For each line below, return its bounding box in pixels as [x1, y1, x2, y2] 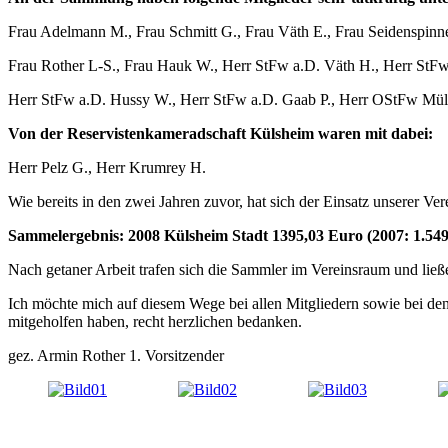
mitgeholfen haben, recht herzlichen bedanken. [8, 312, 302, 330]
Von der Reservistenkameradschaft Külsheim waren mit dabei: [8, 124, 433, 142]
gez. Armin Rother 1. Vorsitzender [8, 346, 224, 364]
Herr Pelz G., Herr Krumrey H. [8, 158, 206, 176]
